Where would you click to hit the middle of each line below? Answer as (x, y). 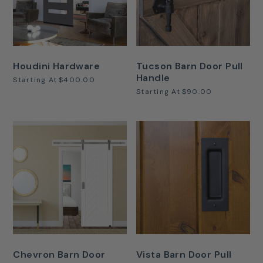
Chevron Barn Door (59, 255)
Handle (153, 77)
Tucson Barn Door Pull (190, 66)
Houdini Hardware (57, 66)
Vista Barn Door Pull (184, 255)
